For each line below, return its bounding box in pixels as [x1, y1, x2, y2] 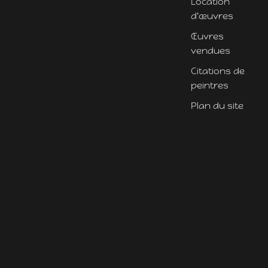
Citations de [190, 65, 245, 77]
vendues [190, 44, 230, 56]
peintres [190, 79, 229, 91]
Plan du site [190, 99, 243, 111]
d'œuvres [190, 10, 233, 22]
